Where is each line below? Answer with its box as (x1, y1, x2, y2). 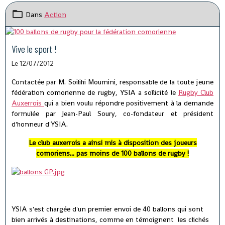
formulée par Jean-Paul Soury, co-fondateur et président (12, 109, 213, 119)
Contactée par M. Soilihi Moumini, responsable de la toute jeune (12, 77, 213, 87)
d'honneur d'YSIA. (12, 120, 68, 129)
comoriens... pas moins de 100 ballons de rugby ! (36, 149, 189, 158)
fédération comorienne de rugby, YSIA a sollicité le (12, 88, 178, 97)
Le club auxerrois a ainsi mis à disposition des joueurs (28, 138, 197, 148)
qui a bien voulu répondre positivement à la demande (44, 98, 214, 108)
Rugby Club (178, 88, 214, 97)
